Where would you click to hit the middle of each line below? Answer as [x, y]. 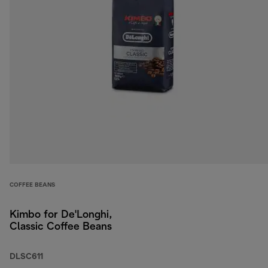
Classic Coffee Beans [61, 227]
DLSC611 [26, 257]
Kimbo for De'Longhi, [61, 215]
